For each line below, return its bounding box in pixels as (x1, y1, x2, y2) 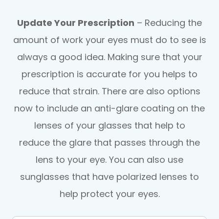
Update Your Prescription (17, 16, 134, 29)
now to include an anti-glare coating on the (14, 102, 205, 114)
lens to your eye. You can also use (36, 153, 183, 166)
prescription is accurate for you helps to (22, 67, 197, 80)
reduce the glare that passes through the (19, 136, 200, 149)
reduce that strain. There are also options (19, 85, 200, 97)
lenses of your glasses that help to (34, 119, 185, 131)
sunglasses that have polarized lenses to (20, 170, 199, 183)
